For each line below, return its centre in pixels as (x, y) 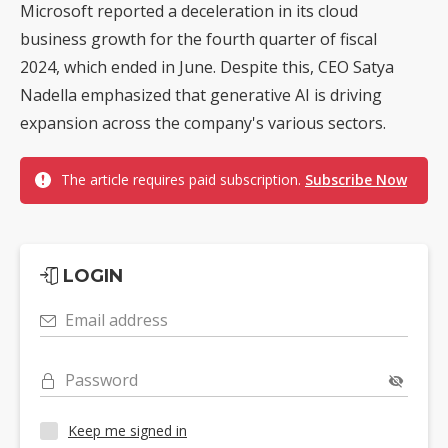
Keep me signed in (127, 431)
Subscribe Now (356, 179)
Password (101, 379)
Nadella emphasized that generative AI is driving (201, 94)
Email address (116, 319)
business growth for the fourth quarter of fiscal (198, 38)
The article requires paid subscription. (183, 179)
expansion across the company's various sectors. (203, 122)
